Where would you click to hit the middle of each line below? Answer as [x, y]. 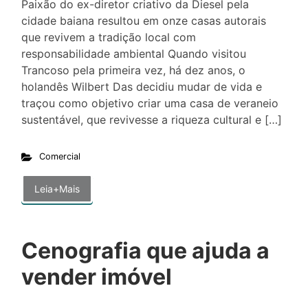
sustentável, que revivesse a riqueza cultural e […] [152, 120]
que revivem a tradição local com [109, 37]
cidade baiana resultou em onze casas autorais [144, 21]
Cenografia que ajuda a [145, 251]
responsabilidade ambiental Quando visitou [134, 54]
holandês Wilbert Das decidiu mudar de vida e [142, 87]
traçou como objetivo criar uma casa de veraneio [150, 103]
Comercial [59, 157]
